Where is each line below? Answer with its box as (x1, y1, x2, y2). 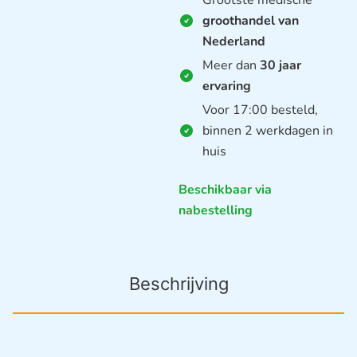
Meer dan (202, 57, 260, 75)
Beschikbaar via (178, 181, 272, 199)
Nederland (202, 33, 265, 51)
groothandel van (202, 12, 299, 30)
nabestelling (178, 202, 253, 220)
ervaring (202, 77, 251, 96)
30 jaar (260, 57, 301, 75)
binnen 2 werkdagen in (202, 122, 333, 140)
